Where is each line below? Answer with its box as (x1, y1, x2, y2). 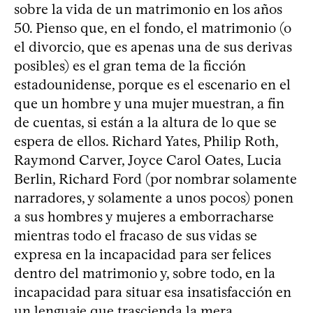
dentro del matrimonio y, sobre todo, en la (14, 265, 275, 282)
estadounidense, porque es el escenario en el (14, 76, 291, 93)
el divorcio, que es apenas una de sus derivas (14, 38, 292, 55)
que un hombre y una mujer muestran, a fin (14, 95, 284, 112)
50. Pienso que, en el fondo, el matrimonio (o (14, 20, 291, 36)
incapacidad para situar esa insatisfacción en (14, 284, 291, 300)
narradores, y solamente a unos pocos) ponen (14, 189, 293, 206)
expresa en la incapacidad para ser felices (14, 246, 271, 263)
